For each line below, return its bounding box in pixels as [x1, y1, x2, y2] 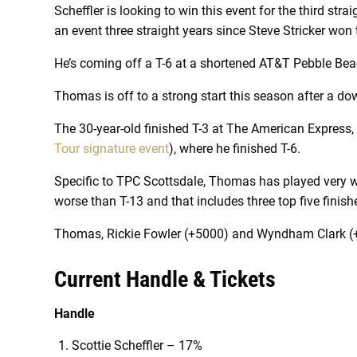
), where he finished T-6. [169, 141, 300, 156]
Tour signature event [54, 141, 169, 156]
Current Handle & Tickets [54, 266, 276, 292]
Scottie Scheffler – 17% [72, 338, 202, 353]
